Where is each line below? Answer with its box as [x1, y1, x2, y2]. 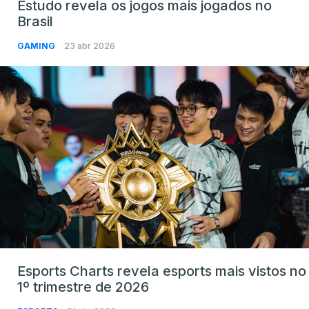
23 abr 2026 [64, 41, 115, 52]
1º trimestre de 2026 [17, 279, 149, 296]
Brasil [17, 13, 53, 30]
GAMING [17, 41, 57, 52]
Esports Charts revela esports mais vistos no [17, 263, 306, 280]
